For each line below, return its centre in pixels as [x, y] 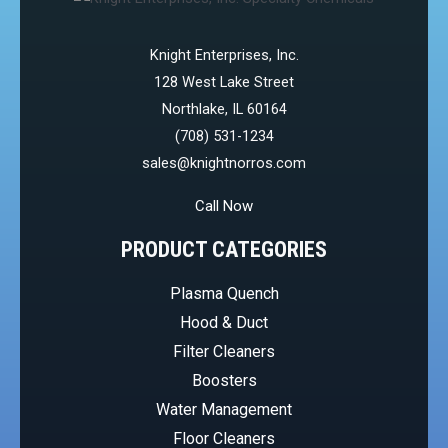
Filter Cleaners [224, 352]
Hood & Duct [224, 323]
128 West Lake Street [224, 82]
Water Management [224, 410]
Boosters [224, 381]
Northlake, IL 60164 [224, 109]
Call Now [224, 206]
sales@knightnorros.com [224, 163]
